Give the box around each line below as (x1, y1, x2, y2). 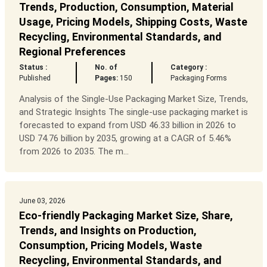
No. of (94, 63, 117, 72)
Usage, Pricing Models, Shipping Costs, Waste (18, 15, 247, 29)
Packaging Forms (170, 74, 228, 83)
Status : (18, 63, 47, 72)
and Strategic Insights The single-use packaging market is (18, 107, 248, 118)
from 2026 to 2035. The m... (18, 146, 129, 157)
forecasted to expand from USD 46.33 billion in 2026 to (18, 120, 236, 131)
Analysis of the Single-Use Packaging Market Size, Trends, (18, 94, 248, 105)
